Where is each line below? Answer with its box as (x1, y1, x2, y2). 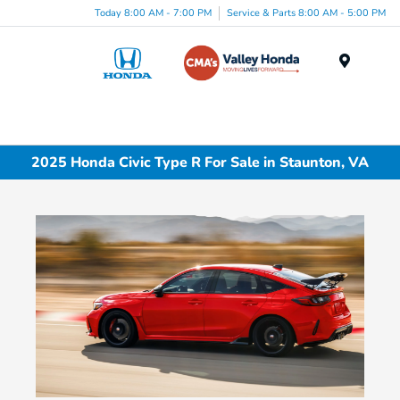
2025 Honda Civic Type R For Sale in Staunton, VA (31, 152, 369, 172)
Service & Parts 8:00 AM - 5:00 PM (227, 5, 386, 20)
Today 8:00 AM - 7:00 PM (95, 5, 212, 20)
